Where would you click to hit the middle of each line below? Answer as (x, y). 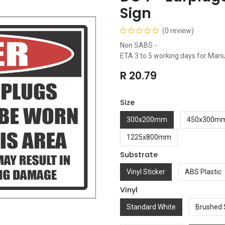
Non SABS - (138, 45)
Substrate (139, 155)
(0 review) (178, 30)
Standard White (151, 207)
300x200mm (147, 119)
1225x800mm (149, 137)
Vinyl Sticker (146, 172)
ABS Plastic (203, 172)
